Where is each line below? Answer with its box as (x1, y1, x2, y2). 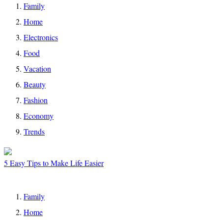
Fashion (24, 95, 48, 105)
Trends (24, 126, 45, 137)
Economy (24, 110, 54, 121)
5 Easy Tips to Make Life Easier (4, 158, 104, 168)
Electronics (24, 32, 58, 42)
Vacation (24, 63, 51, 74)
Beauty (24, 79, 46, 89)
